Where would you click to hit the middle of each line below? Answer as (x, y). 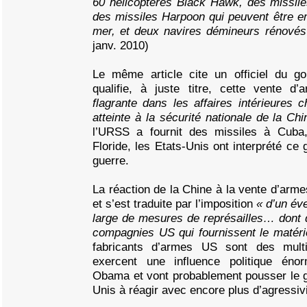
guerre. (111, 160)
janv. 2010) (121, 45)
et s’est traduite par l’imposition (174, 204)
